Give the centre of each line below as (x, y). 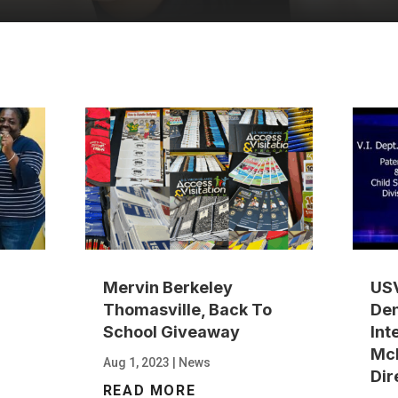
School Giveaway (171, 331)
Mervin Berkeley (167, 287)
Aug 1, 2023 (136, 362)
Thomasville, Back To (187, 309)
